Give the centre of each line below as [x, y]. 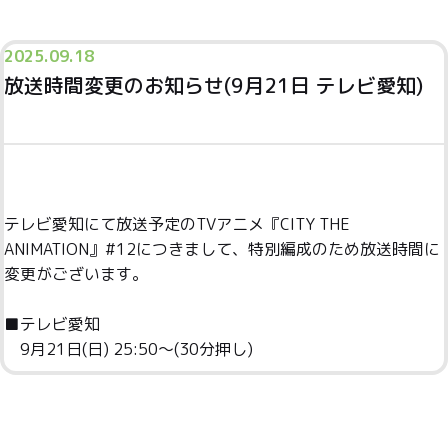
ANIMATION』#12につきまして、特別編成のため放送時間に [222, 249]
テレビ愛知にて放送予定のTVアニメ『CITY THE [177, 224]
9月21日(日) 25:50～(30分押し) [136, 349]
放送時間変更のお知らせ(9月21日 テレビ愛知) [213, 85]
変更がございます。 [76, 274]
